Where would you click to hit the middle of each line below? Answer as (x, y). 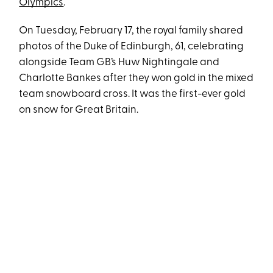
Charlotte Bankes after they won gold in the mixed (136, 79)
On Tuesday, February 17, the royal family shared (131, 31)
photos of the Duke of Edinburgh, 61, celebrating (132, 47)
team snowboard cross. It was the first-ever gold (133, 94)
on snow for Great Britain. (79, 110)
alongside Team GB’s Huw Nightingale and (119, 63)
